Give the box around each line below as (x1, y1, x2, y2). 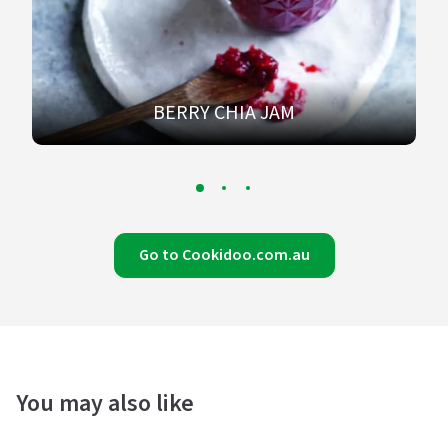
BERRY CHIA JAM (153, 99, 295, 127)
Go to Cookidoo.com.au (138, 244, 310, 266)
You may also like (16, 386, 194, 421)
